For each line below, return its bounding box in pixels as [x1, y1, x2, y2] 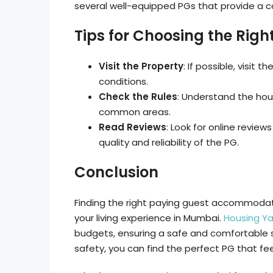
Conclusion [74, 162, 158, 182]
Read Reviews [99, 121, 166, 133]
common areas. [99, 105, 171, 118]
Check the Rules [99, 90, 177, 103]
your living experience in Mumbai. [74, 211, 224, 224]
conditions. [99, 75, 148, 88]
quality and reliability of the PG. [99, 136, 239, 149]
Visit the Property [99, 60, 183, 73]
